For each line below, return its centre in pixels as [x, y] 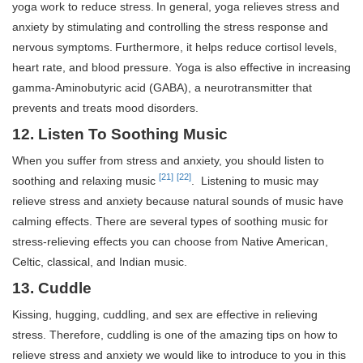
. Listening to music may [255, 180]
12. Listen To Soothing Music [120, 134]
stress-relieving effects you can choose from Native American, [170, 241]
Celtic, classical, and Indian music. [100, 261]
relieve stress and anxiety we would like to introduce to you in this [179, 354]
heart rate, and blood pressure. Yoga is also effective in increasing [181, 67]
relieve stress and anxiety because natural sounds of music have [178, 201]
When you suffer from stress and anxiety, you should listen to [168, 160]
